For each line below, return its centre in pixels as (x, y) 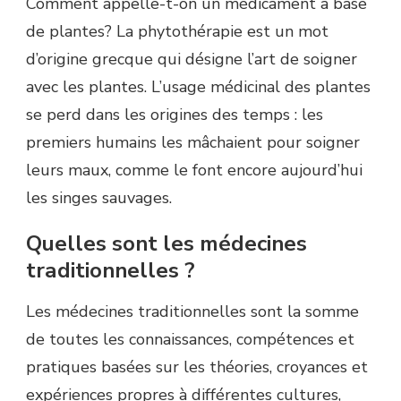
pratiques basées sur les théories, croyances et (197, 367)
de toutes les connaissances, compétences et (190, 339)
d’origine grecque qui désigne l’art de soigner (192, 59)
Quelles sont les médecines (166, 243)
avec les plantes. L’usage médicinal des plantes (198, 86)
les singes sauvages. (99, 197)
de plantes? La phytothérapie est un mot (177, 31)
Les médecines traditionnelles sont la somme (192, 311)
